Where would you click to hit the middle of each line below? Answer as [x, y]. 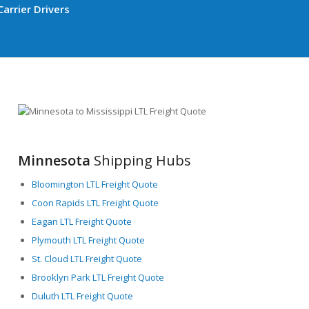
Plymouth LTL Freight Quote [89, 240]
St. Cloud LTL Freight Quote [87, 258]
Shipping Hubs [141, 160]
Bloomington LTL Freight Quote [95, 184]
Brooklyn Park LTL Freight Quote [98, 277]
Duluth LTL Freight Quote [83, 296]
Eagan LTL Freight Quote [82, 221]
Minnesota [54, 160]
